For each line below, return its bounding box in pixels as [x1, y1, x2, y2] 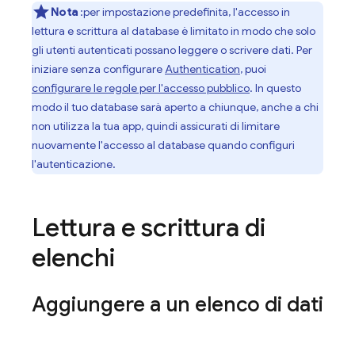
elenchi [32, 242, 115, 273]
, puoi [240, 62, 266, 76]
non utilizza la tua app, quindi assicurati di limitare [32, 119, 280, 133]
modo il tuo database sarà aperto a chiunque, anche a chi [32, 100, 319, 114]
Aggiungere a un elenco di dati [32, 292, 323, 317]
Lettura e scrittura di [32, 212, 265, 243]
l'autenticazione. [32, 157, 116, 171]
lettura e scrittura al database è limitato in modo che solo [32, 24, 315, 38]
